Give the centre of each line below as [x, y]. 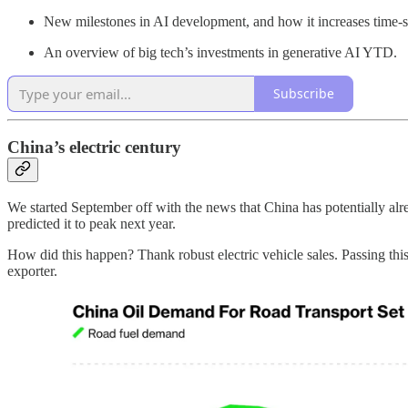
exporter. [32, 270]
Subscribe [304, 94]
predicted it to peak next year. [92, 223]
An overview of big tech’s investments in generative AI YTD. [220, 52]
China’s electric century [94, 148]
